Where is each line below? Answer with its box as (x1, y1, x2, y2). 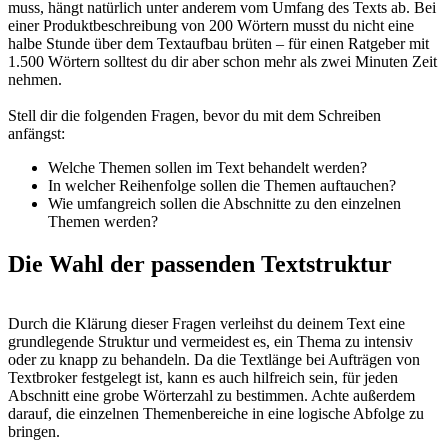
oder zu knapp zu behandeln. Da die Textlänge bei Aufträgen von (8, 351, 420, 369)
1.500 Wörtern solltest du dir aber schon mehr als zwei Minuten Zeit (8, 52, 437, 70)
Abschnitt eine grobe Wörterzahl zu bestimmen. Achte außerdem (8, 387, 415, 405)
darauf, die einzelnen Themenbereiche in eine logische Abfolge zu (8, 405, 424, 423)
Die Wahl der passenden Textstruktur (8, 250, 392, 277)
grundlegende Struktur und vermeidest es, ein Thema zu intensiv (8, 333, 413, 351)
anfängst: (8, 124, 65, 142)
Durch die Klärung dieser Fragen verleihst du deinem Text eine (8, 315, 405, 333)
